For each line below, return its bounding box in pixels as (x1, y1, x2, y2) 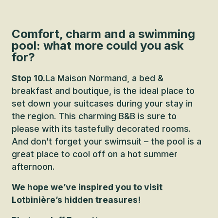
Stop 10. (12, 73, 45, 83)
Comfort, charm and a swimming (12, 27, 195, 41)
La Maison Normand (45, 73, 127, 83)
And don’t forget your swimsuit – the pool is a (12, 136, 201, 146)
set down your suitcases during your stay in (12, 98, 193, 109)
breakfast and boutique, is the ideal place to (12, 86, 195, 96)
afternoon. (12, 162, 54, 172)
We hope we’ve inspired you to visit (12, 182, 163, 192)
